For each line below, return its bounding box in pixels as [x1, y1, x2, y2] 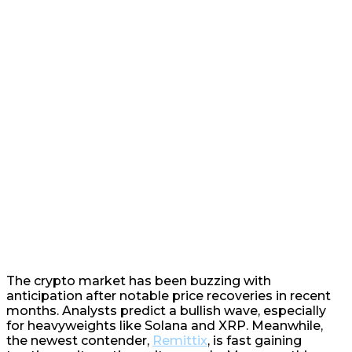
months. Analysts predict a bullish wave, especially [6, 303, 326, 318]
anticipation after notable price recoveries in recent [6, 288, 331, 303]
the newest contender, [6, 333, 152, 348]
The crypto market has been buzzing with [6, 273, 271, 288]
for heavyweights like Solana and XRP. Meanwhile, [6, 318, 323, 333]
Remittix [152, 333, 207, 348]
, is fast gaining [207, 333, 302, 348]
